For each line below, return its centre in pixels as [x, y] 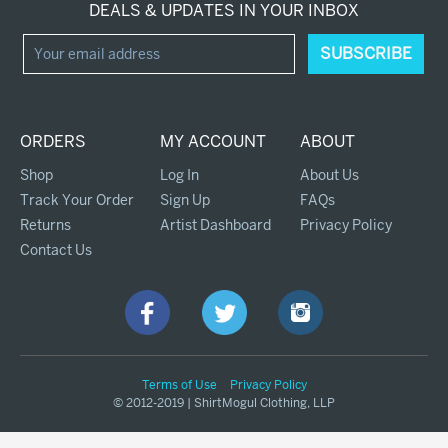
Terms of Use [179, 384]
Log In [179, 174]
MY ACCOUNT [212, 141]
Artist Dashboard [215, 224]
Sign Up [184, 199]
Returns [45, 224]
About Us [329, 174]
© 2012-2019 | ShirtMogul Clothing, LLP [224, 402]
